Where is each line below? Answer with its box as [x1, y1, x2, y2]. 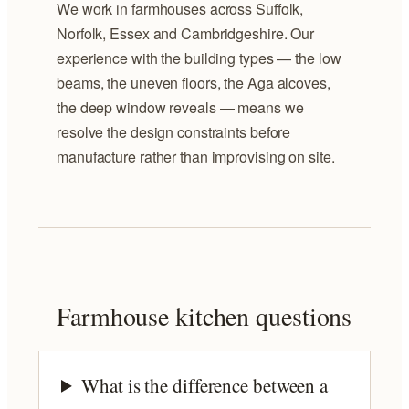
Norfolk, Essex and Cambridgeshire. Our [57, 23, 315, 45]
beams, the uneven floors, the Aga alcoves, [57, 72, 330, 94]
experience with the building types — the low [57, 47, 341, 69]
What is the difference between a [81, 372, 329, 398]
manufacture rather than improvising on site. [57, 146, 335, 168]
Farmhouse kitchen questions [57, 298, 352, 333]
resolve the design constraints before [57, 121, 291, 143]
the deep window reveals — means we [57, 97, 304, 119]
